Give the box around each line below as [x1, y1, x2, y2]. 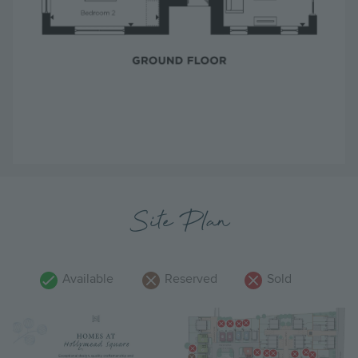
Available [59, 271, 113, 288]
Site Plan [129, 201, 229, 245]
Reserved [161, 271, 217, 288]
